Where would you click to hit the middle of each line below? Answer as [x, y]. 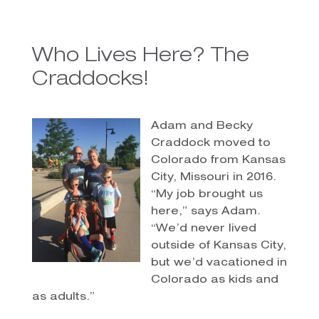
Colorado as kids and [214, 280]
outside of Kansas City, [218, 246]
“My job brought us [206, 194]
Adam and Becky [202, 126]
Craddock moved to [210, 143]
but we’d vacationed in [219, 263]
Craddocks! [90, 80]
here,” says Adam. [205, 211]
